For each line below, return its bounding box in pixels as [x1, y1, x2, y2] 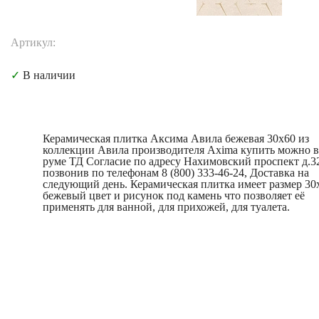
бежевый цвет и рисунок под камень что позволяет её [43, 189, 305, 202]
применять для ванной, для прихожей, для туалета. [43, 201, 290, 213]
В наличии [20, 69, 75, 81]
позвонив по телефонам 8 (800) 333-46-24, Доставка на [43, 167, 309, 179]
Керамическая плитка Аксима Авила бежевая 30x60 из [43, 132, 309, 145]
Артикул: [11, 36, 56, 48]
